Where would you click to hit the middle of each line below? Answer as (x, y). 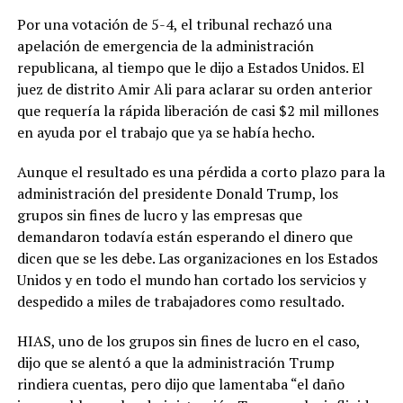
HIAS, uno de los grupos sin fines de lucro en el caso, (188, 340)
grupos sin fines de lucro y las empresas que (159, 215)
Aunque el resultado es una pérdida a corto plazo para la (201, 171)
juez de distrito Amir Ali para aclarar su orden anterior (194, 89)
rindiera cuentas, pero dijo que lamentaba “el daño (180, 384)
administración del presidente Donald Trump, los (177, 193)
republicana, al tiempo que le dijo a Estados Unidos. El (190, 67)
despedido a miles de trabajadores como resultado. (180, 301)
